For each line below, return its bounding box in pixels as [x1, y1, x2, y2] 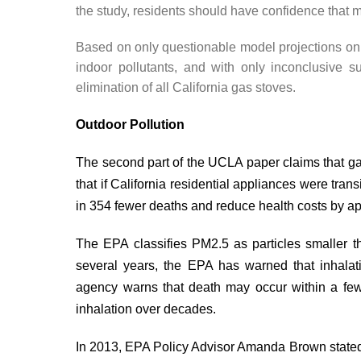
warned [244, 259, 288, 272]
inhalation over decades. [76, 302, 217, 316]
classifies [133, 237, 187, 251]
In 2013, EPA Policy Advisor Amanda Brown [76, 340, 330, 354]
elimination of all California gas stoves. [76, 81, 297, 94]
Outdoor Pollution [76, 118, 185, 131]
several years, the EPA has [76, 259, 245, 272]
